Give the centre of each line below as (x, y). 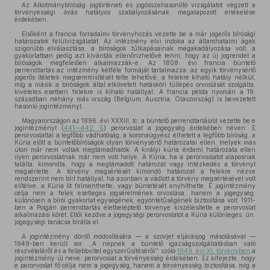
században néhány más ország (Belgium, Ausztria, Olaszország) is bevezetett (135, 99)
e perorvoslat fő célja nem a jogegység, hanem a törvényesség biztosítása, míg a (135, 265)
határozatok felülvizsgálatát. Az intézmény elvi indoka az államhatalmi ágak (135, 41)
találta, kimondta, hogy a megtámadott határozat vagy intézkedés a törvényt (135, 164)
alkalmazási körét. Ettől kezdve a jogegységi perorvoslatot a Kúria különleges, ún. (135, 215)
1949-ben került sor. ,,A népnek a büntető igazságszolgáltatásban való (135, 243)
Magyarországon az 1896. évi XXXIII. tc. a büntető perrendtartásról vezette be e (139, 121)
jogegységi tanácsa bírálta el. (57, 222)
